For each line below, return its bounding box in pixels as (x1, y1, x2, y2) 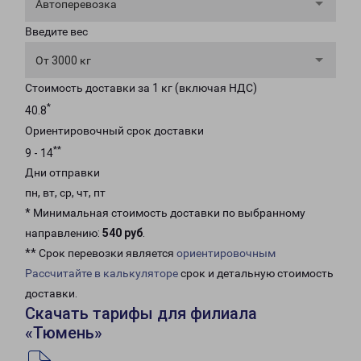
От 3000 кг (35, 54, 91, 67)
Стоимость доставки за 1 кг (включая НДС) (25, 81, 257, 94)
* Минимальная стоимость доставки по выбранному (25, 206, 305, 220)
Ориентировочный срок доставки (25, 123, 204, 137)
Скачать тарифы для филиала (25, 304, 257, 324)
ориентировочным (176, 247, 276, 260)
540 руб (102, 226, 143, 240)
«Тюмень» (25, 323, 102, 343)
